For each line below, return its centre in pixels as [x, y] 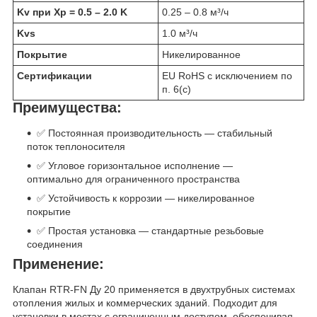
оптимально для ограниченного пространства [133, 179]
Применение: [58, 264]
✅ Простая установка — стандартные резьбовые [150, 231]
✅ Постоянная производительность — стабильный [155, 133]
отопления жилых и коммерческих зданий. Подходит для [145, 302]
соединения [55, 244]
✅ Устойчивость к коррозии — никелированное [146, 198]
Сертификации [54, 76]
